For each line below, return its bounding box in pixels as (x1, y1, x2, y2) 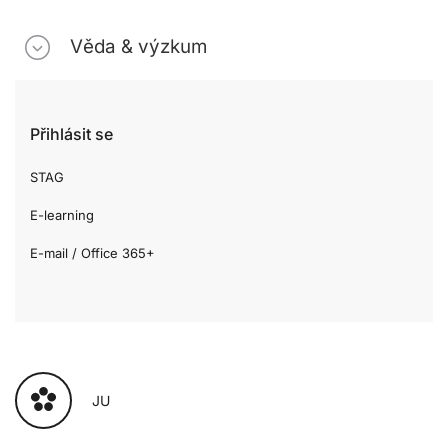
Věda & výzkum (70, 35, 207, 59)
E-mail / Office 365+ (30, 245, 155, 262)
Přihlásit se (30, 124, 113, 145)
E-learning (30, 207, 94, 224)
